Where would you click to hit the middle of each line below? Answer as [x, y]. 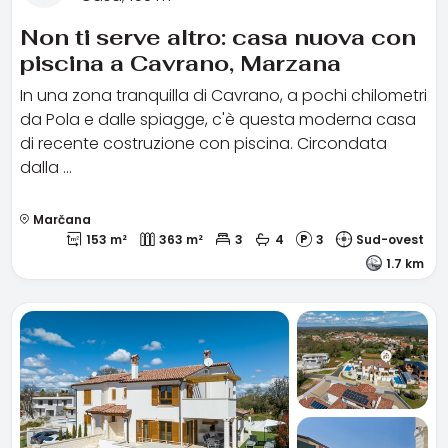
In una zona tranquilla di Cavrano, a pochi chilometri [223, 95]
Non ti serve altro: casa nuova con [218, 36]
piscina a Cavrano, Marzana [180, 62]
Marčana [60, 219]
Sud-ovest [390, 239]
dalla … [46, 167]
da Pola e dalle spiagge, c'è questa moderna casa [218, 119]
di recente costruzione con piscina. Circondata [203, 143]
